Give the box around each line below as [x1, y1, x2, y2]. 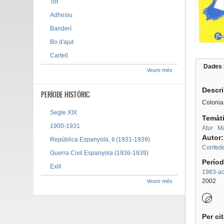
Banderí [50, 25, 72, 32]
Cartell [50, 52, 68, 59]
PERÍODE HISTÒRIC [41, 89, 90, 99]
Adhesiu [50, 11, 73, 18]
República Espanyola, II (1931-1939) [50, 136, 150, 143]
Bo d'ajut [50, 38, 74, 45]
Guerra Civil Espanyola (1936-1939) [50, 149, 149, 156]
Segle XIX [50, 109, 77, 116]
